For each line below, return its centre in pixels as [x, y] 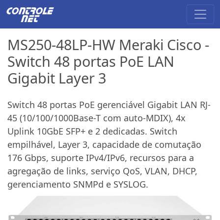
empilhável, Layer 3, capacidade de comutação [104, 144]
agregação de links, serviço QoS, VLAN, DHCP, [102, 171]
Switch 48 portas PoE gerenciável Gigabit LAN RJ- [109, 104]
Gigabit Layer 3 [57, 78]
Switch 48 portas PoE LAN [91, 61]
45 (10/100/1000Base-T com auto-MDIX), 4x [96, 118]
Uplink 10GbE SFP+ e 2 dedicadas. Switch [92, 131]
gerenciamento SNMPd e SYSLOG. [78, 184]
